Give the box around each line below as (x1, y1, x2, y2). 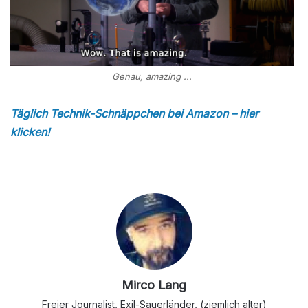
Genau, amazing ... (111, 71, 192, 82)
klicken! (10, 125, 49, 140)
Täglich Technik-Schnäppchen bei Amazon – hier (10, 107, 258, 121)
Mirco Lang (122, 278, 186, 293)
